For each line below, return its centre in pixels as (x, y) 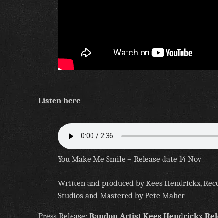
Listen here (60, 100)
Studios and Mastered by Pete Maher (121, 195)
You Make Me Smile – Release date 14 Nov (130, 159)
